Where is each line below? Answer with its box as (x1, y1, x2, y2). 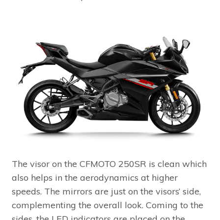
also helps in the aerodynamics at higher (12, 172, 178, 184)
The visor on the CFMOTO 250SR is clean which (12, 158, 207, 170)
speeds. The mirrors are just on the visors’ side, (12, 186, 201, 197)
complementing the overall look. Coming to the (12, 199, 203, 211)
